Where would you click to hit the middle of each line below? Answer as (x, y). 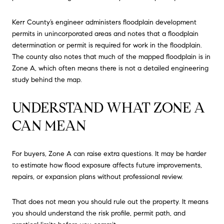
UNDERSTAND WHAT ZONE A (108, 107)
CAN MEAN (49, 125)
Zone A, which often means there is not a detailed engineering (110, 68)
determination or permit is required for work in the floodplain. (107, 45)
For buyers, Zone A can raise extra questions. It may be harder (109, 154)
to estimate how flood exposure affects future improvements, (107, 165)
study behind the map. (47, 79)
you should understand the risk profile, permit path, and (99, 213)
